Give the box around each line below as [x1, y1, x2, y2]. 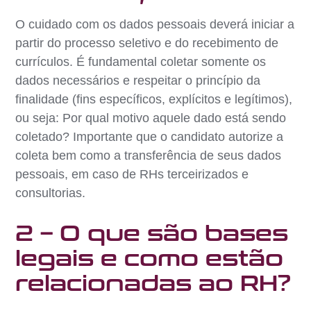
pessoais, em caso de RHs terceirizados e [15, 167, 249, 181]
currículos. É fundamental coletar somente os [15, 54, 267, 69]
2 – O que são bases [15, 221, 289, 246]
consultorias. [15, 185, 86, 200]
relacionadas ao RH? [15, 271, 292, 296]
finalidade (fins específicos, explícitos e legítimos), [15, 92, 293, 106]
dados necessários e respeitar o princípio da [15, 73, 261, 87]
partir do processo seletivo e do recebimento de [15, 35, 279, 50]
